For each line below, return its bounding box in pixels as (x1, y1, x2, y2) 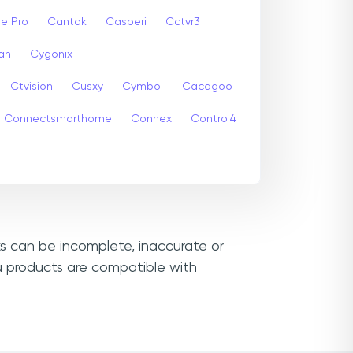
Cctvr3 (165, 16, 200, 28)
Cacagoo (182, 80, 232, 92)
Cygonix (30, 48, 72, 60)
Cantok (47, 16, 87, 28)
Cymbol (122, 80, 163, 92)
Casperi (106, 16, 147, 28)
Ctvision (10, 80, 53, 92)
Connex (131, 113, 172, 124)
